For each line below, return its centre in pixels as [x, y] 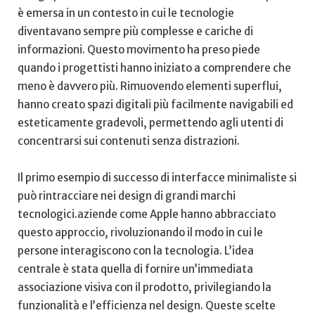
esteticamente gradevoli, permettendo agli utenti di [150, 123]
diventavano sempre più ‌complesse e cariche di [135, 32]
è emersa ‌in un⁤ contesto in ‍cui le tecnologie [126, 13]
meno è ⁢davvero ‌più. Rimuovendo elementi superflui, [150, 86]
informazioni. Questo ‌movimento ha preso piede [139, 50]
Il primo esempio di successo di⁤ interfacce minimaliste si [157, 178]
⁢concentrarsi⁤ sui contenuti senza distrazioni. [129, 141]
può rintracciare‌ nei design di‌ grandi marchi [127, 196]
